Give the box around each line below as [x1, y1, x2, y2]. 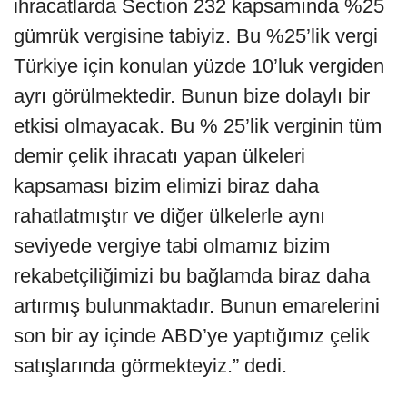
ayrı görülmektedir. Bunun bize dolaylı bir [14, 84, 370, 108]
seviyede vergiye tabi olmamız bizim [14, 234, 330, 258]
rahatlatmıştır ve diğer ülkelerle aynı [14, 204, 325, 228]
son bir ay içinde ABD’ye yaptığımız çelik [14, 324, 370, 348]
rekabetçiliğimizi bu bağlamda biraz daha [14, 264, 370, 288]
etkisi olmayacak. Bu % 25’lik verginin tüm [14, 114, 382, 138]
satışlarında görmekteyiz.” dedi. [14, 354, 298, 378]
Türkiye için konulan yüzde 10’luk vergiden [14, 55, 384, 78]
